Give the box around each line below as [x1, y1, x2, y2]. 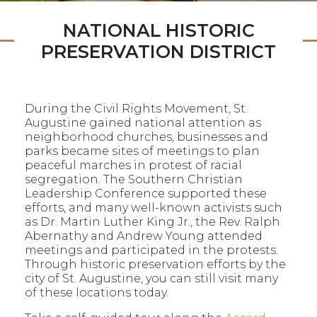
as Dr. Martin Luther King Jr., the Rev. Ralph [25, 215, 280, 229]
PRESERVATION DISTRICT [41, 40, 276, 62]
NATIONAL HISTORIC [62, 19, 255, 41]
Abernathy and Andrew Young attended [25, 229, 263, 243]
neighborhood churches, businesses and [25, 130, 268, 144]
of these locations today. [25, 286, 168, 299]
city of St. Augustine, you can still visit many [25, 272, 278, 285]
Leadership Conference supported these [25, 187, 267, 200]
